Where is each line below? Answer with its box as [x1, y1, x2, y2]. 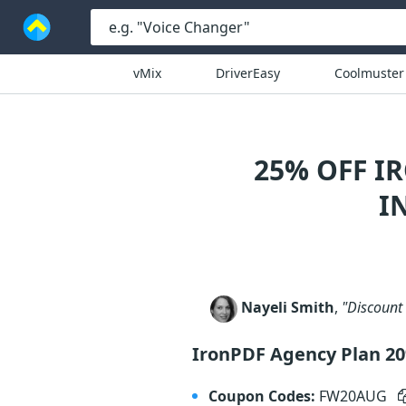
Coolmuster [333, 64, 404, 82]
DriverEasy [215, 64, 280, 82]
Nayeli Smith [241, 297, 334, 318]
